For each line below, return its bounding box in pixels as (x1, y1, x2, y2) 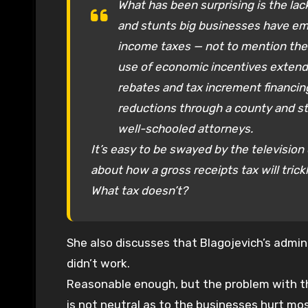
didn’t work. (67, 256, 130, 271)
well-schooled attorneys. (118, 122, 253, 136)
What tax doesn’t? (91, 184, 188, 198)
